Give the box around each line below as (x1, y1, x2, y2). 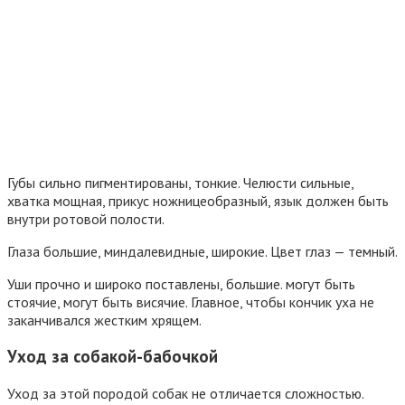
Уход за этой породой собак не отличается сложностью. (7, 384, 364, 403)
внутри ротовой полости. (7, 209, 165, 228)
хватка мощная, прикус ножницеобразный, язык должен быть (7, 191, 389, 210)
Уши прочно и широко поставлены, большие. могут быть (7, 274, 355, 293)
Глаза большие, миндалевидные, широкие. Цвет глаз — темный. (7, 241, 398, 260)
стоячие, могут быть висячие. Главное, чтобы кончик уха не (7, 292, 374, 311)
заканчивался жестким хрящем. (7, 310, 202, 329)
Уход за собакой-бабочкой (7, 345, 218, 368)
